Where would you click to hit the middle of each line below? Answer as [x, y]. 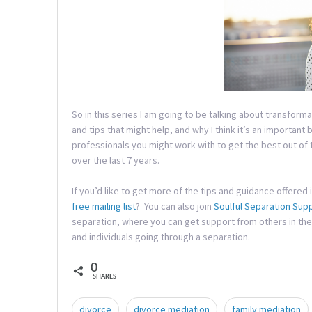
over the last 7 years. [116, 160]
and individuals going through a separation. [161, 237]
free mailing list [104, 206]
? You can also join [175, 206]
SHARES [104, 277]
